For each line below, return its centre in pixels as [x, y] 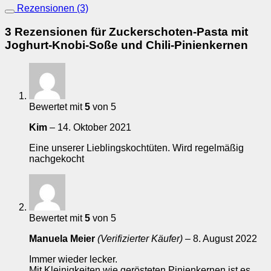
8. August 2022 [225, 239]
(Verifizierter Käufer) [140, 239]
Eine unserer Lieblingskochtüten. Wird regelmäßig [136, 148]
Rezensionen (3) [51, 8]
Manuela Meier [63, 239]
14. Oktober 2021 [94, 128]
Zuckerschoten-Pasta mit [178, 31]
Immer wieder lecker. [73, 260]
